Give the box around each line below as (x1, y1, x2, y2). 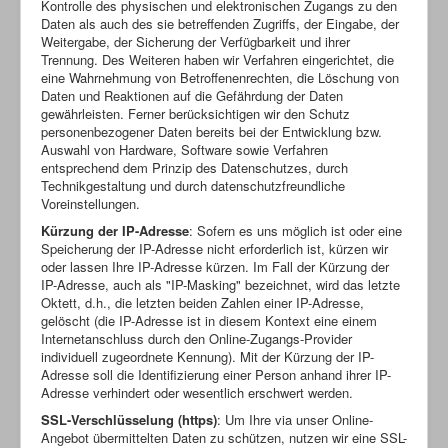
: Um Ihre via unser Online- (217, 409, 373, 429)
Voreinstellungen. (41, 193, 140, 213)
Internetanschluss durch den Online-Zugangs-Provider (41, 328, 352, 348)
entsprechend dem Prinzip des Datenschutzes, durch (41, 157, 348, 177)
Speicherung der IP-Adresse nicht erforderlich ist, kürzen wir (41, 238, 388, 258)
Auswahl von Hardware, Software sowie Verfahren (41, 139, 328, 159)
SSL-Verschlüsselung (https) (41, 409, 217, 429)
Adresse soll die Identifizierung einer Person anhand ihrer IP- (41, 364, 391, 384)
